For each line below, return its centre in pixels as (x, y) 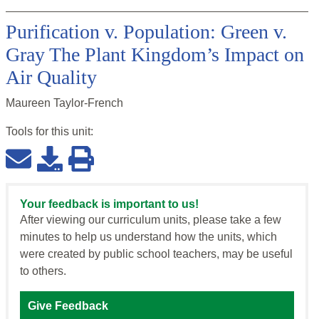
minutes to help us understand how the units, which (148, 237)
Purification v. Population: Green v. (146, 32)
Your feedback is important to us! (109, 204)
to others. (43, 271)
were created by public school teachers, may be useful (156, 254)
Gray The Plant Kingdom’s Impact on (155, 55)
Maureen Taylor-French (64, 103)
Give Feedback (68, 306)
